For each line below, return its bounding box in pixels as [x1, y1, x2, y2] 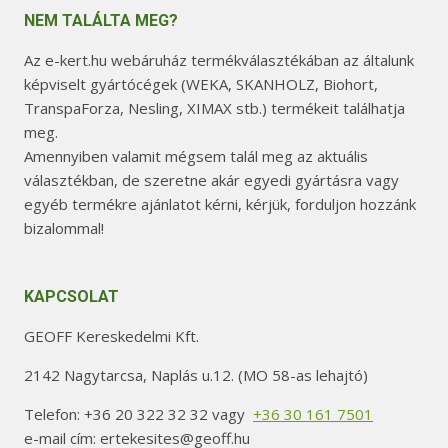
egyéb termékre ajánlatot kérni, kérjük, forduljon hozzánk [24, 194, 416, 214]
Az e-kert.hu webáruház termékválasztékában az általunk [24, 50, 414, 70]
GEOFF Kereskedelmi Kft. [24, 326, 199, 346]
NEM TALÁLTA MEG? [24, 11, 178, 30]
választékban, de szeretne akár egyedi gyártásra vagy [24, 170, 399, 190]
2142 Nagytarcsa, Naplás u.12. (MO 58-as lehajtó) [24, 365, 368, 385]
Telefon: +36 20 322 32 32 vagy [24, 404, 253, 424]
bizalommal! [24, 218, 104, 238]
